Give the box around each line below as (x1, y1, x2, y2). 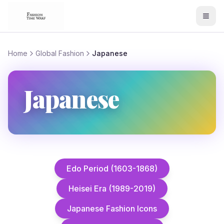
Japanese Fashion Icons (67, 203, 157, 213)
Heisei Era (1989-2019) (68, 183, 155, 193)
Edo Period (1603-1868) (66, 163, 157, 173)
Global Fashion (35, 49, 84, 57)
